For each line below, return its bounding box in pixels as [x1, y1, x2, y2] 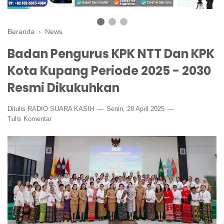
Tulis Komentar [7, 114, 51, 122]
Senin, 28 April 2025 [104, 104, 166, 112]
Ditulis [7, 104, 27, 112]
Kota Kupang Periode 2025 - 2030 [7, 62, 211, 79]
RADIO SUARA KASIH [27, 104, 94, 112]
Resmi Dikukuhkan [7, 79, 119, 96]
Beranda [7, 27, 34, 35]
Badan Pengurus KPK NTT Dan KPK [7, 45, 214, 62]
